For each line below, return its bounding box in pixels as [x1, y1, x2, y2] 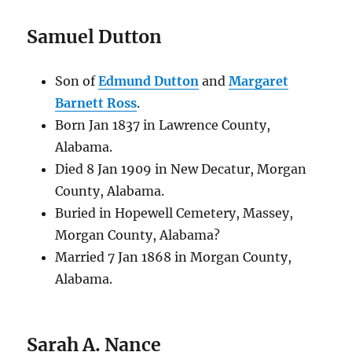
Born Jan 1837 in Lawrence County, [54, 117, 270, 133]
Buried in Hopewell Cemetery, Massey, [54, 205, 293, 221]
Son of [54, 73, 98, 89]
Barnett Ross [54, 95, 137, 111]
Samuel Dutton [27, 25, 163, 48]
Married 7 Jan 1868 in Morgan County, [54, 249, 291, 265]
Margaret [228, 73, 288, 89]
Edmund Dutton [97, 73, 199, 89]
